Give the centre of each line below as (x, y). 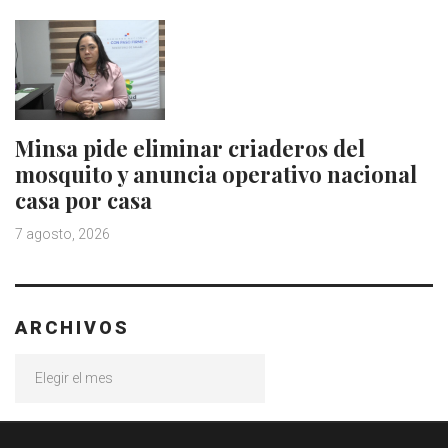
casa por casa (83, 200)
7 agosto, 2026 (62, 234)
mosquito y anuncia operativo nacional (216, 174)
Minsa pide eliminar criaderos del (190, 148)
